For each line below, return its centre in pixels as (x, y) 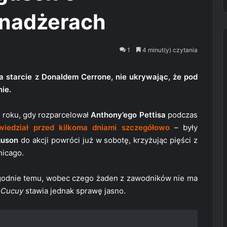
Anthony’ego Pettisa (128, 115)
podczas (182, 115)
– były (184, 128)
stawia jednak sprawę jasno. (74, 191)
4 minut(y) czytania (169, 50)
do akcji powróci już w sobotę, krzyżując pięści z (108, 140)
